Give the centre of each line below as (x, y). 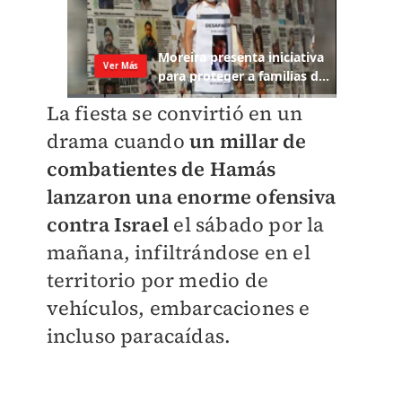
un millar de (248, 141)
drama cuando (118, 141)
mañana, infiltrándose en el (178, 253)
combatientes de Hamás (161, 169)
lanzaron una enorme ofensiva (191, 197)
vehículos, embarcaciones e (178, 308)
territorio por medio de (157, 280)
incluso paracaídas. (139, 336)
